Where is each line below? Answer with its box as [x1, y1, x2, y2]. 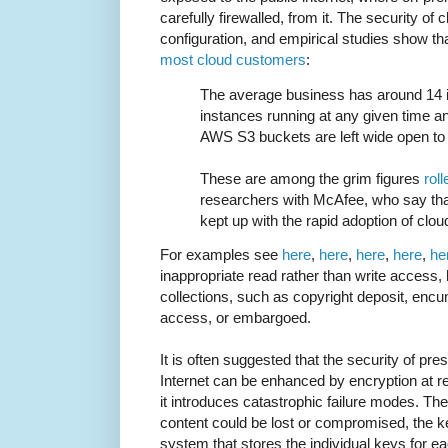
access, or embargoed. [160, 308, 311, 326]
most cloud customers [160, 51, 306, 69]
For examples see [160, 245, 282, 263]
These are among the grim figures [200, 169, 424, 187]
